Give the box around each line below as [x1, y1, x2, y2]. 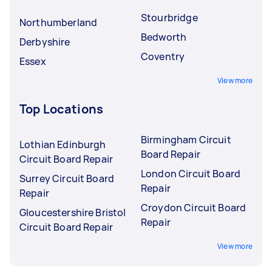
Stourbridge [141, 11, 198, 24]
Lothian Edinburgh [19, 138, 106, 151]
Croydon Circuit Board [141, 201, 246, 214]
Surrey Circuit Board [19, 172, 114, 185]
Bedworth [141, 30, 187, 44]
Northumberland [19, 16, 98, 29]
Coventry [141, 50, 185, 63]
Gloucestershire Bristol [19, 206, 126, 219]
